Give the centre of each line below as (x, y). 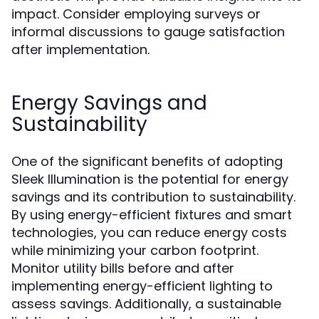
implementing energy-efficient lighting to (142, 286)
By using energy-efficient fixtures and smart (152, 215)
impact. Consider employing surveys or (136, 14)
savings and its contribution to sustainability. (153, 197)
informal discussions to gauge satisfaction (148, 32)
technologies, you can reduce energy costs (149, 232)
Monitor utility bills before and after (123, 268)
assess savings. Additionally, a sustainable (146, 304)
